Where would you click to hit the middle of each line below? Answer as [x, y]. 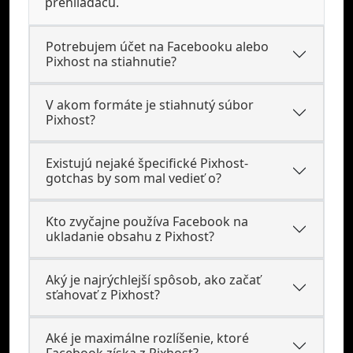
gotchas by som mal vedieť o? [134, 178]
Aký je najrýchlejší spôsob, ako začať [153, 280]
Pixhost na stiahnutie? [111, 61]
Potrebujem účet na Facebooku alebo [157, 46]
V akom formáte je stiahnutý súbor [150, 105]
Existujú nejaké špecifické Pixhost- [147, 163]
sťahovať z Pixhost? [103, 295]
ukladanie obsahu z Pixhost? [130, 236]
